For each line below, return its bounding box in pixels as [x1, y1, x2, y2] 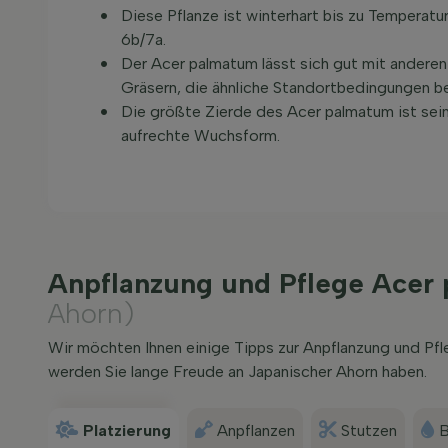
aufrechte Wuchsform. [121, 126, 280, 145]
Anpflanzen [217, 421, 295, 440]
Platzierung [83, 421, 171, 440]
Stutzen [341, 421, 397, 440]
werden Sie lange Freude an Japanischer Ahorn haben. [48, 362, 427, 381]
